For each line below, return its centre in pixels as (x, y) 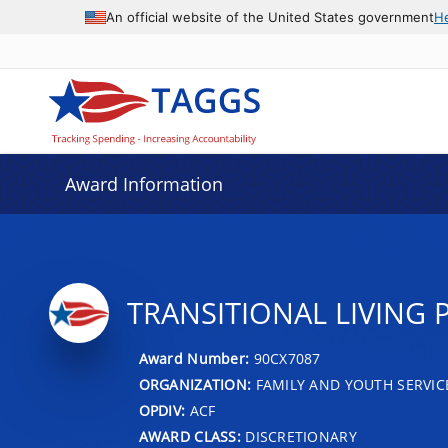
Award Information (143, 184)
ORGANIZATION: (195, 384)
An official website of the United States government (270, 16)
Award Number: (196, 358)
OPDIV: (162, 410)
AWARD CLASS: (189, 436)
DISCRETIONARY (298, 436)
